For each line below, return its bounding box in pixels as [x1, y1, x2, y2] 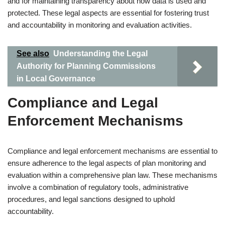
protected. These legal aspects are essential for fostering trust [8, 9, 209, 17]
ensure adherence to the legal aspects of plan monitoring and [8, 159, 206, 167]
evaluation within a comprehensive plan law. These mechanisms [8, 171, 217, 179]
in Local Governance [17, 74, 95, 83]
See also [17, 49, 49, 58]
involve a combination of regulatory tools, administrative [8, 183, 188, 191]
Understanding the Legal [53, 49, 148, 58]
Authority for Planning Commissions [17, 62, 156, 70]
